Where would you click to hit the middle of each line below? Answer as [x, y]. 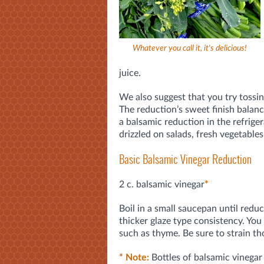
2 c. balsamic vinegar [162, 184]
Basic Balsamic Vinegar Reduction [185, 159]
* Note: [134, 257]
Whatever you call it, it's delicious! [190, 49]
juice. [130, 73]
